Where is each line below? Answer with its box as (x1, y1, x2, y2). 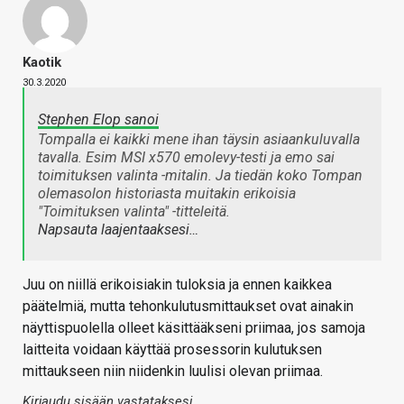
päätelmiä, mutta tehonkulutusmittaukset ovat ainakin (23, 297, 353, 315)
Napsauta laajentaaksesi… (38, 220, 198, 238)
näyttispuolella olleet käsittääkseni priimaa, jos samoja (23, 318, 365, 336)
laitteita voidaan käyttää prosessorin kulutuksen (23, 340, 322, 358)
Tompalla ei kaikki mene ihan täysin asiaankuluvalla (38, 130, 360, 148)
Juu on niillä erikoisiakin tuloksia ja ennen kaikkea (23, 275, 332, 293)
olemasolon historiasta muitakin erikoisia (38, 184, 296, 202)
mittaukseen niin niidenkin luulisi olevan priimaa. (23, 362, 323, 380)
